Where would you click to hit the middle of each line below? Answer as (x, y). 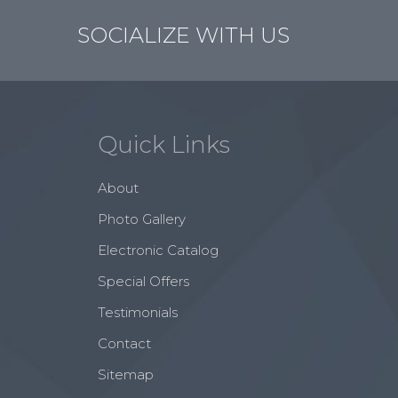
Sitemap (126, 374)
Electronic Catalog (159, 250)
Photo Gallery (142, 219)
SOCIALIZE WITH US (183, 35)
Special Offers (144, 281)
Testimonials (138, 312)
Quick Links (164, 145)
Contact (125, 343)
